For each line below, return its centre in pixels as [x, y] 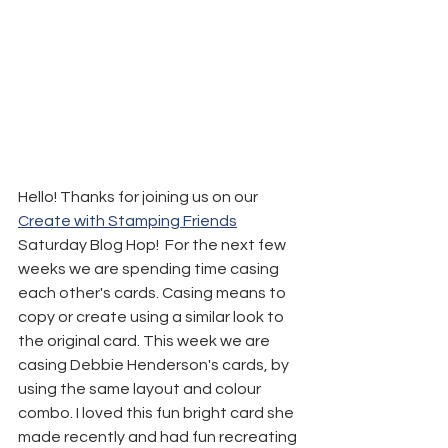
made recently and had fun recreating [159, 436]
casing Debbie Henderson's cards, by [155, 364]
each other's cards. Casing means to [153, 292]
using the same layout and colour [141, 388]
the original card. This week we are [145, 340]
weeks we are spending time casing [150, 268]
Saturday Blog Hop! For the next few [153, 244]
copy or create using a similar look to [152, 316]
